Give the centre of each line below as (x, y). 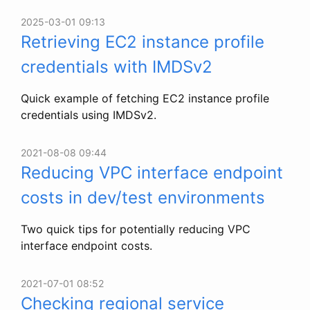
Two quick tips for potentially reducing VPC (136, 229)
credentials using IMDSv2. (89, 115)
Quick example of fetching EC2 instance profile (145, 98)
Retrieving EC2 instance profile (143, 42)
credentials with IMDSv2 (117, 66)
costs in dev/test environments (143, 197)
